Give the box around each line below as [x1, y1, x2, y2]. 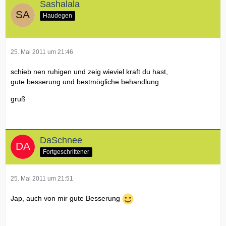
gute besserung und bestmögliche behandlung [11, 77, 159, 86]
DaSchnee [40, 135, 82, 145]
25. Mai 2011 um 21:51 [11, 175, 73, 182]
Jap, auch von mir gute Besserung [11, 194, 122, 202]
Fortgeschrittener [43, 148, 89, 155]
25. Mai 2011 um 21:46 [11, 48, 73, 55]
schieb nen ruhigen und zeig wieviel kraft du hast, [11, 67, 168, 76]
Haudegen [43, 12, 72, 19]
